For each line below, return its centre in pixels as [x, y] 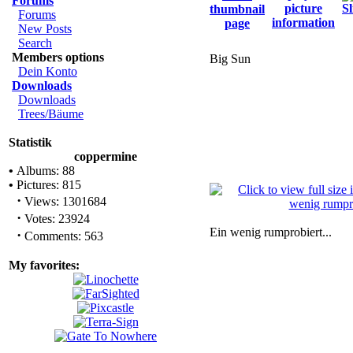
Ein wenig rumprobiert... [271, 232]
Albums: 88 [44, 171]
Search [35, 43]
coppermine [106, 156]
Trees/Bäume [51, 114]
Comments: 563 [62, 236]
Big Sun [230, 59]
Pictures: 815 [47, 185]
